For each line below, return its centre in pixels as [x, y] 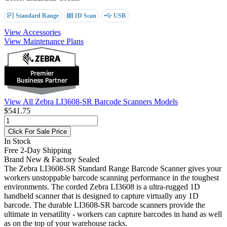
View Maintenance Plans [44, 41]
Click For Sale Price [37, 131]
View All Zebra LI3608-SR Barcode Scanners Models [91, 101]
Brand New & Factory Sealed [52, 159]
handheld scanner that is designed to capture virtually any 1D [101, 196]
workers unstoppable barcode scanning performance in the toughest [111, 177]
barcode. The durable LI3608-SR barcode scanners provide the [105, 205]
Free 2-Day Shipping [38, 150]
